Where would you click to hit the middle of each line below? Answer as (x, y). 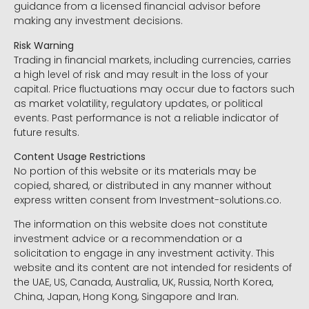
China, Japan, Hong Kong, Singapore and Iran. (126, 297)
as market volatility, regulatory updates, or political (138, 103)
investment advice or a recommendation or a (128, 239)
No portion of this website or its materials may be (135, 171)
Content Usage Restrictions (80, 157)
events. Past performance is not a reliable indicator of (146, 118)
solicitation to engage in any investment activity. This (144, 253)
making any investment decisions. (98, 21)
